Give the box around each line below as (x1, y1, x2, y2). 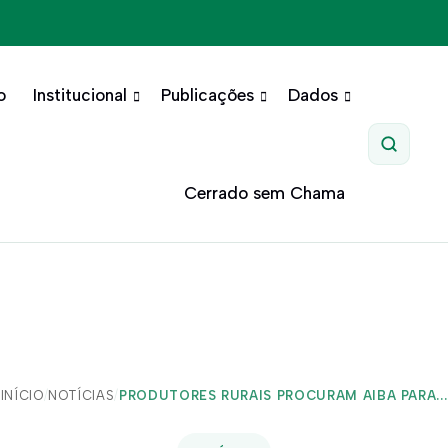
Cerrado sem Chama (183, 183, 345, 203)
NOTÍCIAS (48, 388, 115, 403)
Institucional (32, 85, 127, 105)
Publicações (160, 85, 254, 105)
